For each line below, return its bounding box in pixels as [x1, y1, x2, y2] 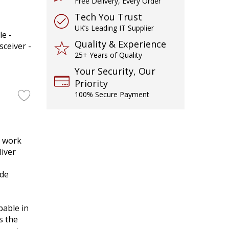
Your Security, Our [75, 65, 155, 77]
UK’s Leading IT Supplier [75, 23, 154, 33]
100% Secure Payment [75, 89, 149, 99]
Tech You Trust [75, 11, 142, 23]
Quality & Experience [75, 38, 166, 50]
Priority [75, 77, 108, 89]
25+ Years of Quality [75, 50, 142, 60]
